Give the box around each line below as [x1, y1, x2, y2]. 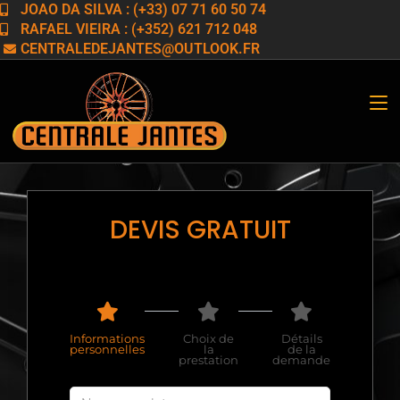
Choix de [183, 331, 234, 346]
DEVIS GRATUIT [109, 212, 291, 247]
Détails [280, 331, 322, 346]
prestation [179, 353, 238, 367]
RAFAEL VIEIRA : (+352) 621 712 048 [20, 21, 257, 37]
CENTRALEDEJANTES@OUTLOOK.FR [20, 40, 260, 57]
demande [272, 353, 330, 367]
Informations [70, 331, 145, 346]
